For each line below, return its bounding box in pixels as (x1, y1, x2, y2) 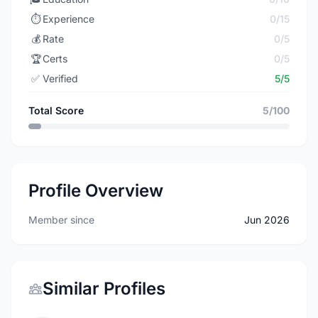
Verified (43, 72, 78, 84)
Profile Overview (28, 180, 163, 201)
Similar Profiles (43, 278, 165, 299)
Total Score (28, 104, 84, 116)
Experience (43, 13, 94, 25)
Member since (28, 214, 94, 226)
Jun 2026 (244, 214, 290, 226)
